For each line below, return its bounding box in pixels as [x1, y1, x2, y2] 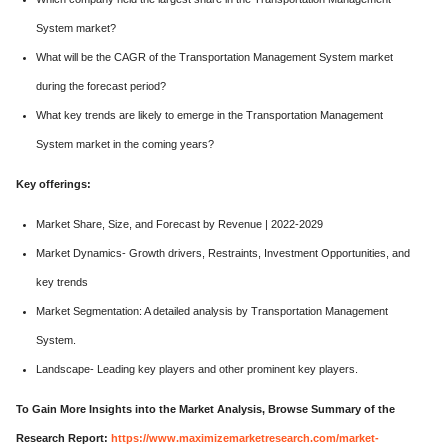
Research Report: [16, 432, 111, 444]
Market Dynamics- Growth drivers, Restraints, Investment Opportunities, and [36, 247, 410, 259]
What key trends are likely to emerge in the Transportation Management [36, 109, 383, 121]
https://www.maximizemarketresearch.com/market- [111, 432, 379, 444]
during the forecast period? [36, 80, 166, 92]
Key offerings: [16, 178, 91, 190]
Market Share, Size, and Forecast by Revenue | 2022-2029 [36, 218, 323, 230]
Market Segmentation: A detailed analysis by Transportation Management [36, 305, 388, 317]
